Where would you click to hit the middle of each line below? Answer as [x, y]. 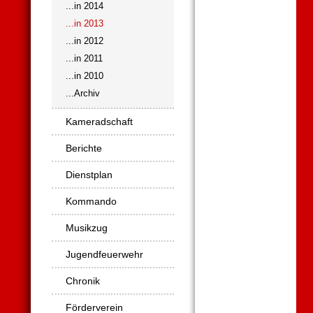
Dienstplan [89, 175]
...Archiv [83, 93]
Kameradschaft [99, 122]
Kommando [91, 201]
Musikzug [87, 228]
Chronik [83, 281]
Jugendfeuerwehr [104, 254]
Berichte [84, 148]
